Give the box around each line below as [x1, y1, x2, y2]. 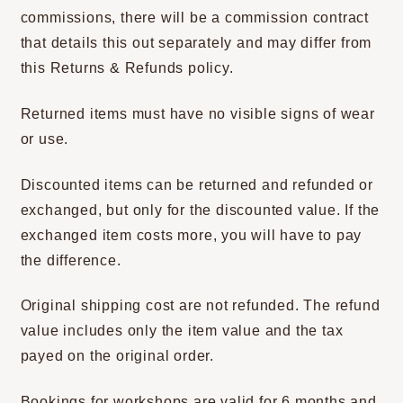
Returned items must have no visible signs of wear [20, 106, 375, 121]
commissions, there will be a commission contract [20, 10, 370, 26]
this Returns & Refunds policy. [20, 60, 234, 76]
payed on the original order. [20, 348, 215, 364]
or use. [20, 131, 69, 147]
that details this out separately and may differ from [20, 35, 372, 51]
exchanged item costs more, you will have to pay [20, 227, 363, 243]
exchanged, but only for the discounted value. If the [20, 201, 381, 218]
